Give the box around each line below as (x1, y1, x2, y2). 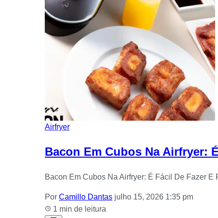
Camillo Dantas (59, 193, 112, 201)
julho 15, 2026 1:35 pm (114, 193, 193, 201)
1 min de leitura (51, 205, 106, 214)
